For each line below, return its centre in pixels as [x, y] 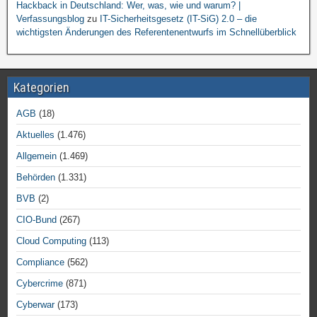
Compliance [40, 262]
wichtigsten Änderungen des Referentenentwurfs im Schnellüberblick [156, 32]
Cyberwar [35, 305]
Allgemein [36, 156]
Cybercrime [40, 283]
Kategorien [41, 87]
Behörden [36, 177]
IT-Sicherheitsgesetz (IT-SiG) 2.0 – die [178, 19]
